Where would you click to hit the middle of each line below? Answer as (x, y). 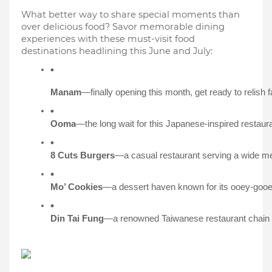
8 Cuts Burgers (83, 155)
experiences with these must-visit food (108, 39)
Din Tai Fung (77, 219)
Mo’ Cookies (76, 187)
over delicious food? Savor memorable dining (123, 27)
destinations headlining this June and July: (117, 51)
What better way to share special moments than (131, 15)
